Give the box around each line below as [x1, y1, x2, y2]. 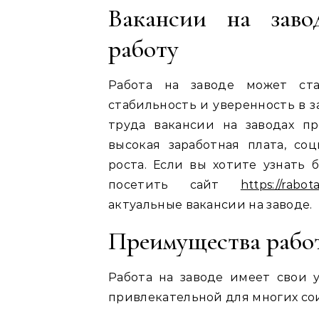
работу [108, 33, 179, 64]
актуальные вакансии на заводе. [108, 198, 313, 211]
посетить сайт [108, 178, 241, 192]
